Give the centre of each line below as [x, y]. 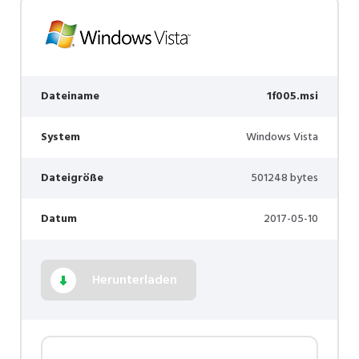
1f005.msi [292, 97]
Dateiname [70, 97]
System [61, 138]
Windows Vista [282, 138]
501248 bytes [284, 179]
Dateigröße [72, 179]
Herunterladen [135, 280]
